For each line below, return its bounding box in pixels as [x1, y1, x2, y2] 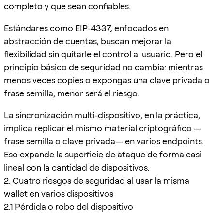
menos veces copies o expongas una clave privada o [4, 75, 210, 85]
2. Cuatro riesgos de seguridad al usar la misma [4, 175, 189, 186]
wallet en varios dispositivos [4, 188, 113, 199]
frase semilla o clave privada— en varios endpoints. [4, 136, 204, 146]
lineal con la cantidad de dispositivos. [4, 162, 150, 172]
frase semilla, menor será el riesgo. [4, 88, 139, 98]
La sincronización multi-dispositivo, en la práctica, [4, 109, 200, 120]
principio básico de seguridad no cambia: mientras [4, 62, 203, 72]
